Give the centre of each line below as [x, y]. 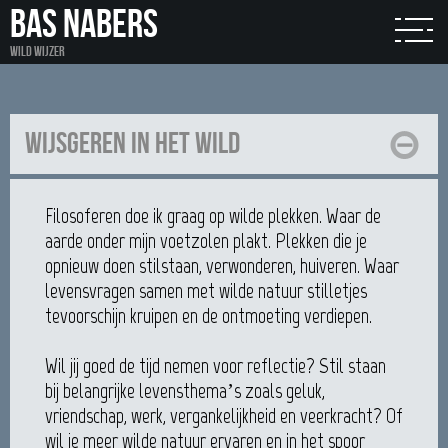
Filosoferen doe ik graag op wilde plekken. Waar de [213, 215]
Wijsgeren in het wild [132, 144]
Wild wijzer [37, 51]
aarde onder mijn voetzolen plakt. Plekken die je [206, 240]
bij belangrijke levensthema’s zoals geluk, [185, 390]
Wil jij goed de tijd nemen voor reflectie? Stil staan [215, 365]
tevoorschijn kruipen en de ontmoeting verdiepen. [208, 315]
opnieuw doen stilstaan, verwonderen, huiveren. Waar [222, 265]
